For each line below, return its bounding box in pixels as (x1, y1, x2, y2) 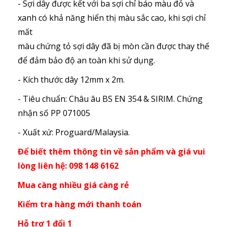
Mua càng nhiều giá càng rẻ (18, 179, 129, 191)
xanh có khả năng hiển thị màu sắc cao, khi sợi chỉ (18, 12, 206, 24)
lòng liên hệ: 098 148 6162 (18, 160, 119, 172)
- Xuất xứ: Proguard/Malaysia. (18, 127, 130, 138)
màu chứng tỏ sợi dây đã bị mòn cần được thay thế (18, 41, 209, 52)
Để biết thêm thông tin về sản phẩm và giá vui (18, 146, 205, 158)
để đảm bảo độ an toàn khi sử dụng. (18, 55, 155, 66)
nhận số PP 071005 (18, 107, 90, 119)
